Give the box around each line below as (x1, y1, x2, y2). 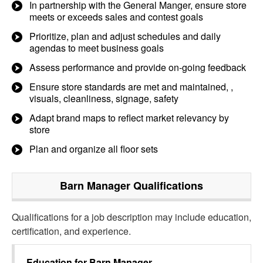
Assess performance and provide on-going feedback (29, 60, 246, 74)
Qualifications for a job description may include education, (12, 210, 251, 224)
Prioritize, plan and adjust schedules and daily (29, 29, 221, 43)
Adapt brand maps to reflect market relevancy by (29, 111, 229, 124)
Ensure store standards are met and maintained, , (29, 80, 233, 93)
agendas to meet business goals (29, 41, 164, 55)
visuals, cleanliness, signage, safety (29, 92, 178, 105)
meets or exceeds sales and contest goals (29, 10, 203, 23)
